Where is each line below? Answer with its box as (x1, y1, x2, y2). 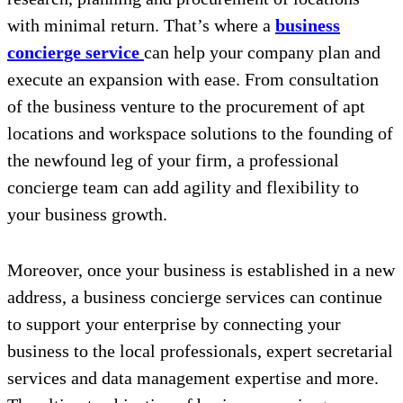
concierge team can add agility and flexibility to (7, 177, 359, 198)
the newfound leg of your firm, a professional (7, 150, 339, 171)
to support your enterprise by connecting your (7, 314, 341, 335)
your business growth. (7, 204, 167, 225)
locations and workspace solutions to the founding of (7, 123, 393, 144)
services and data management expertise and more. (7, 368, 379, 389)
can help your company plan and (144, 42, 381, 63)
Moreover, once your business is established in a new (7, 260, 395, 281)
